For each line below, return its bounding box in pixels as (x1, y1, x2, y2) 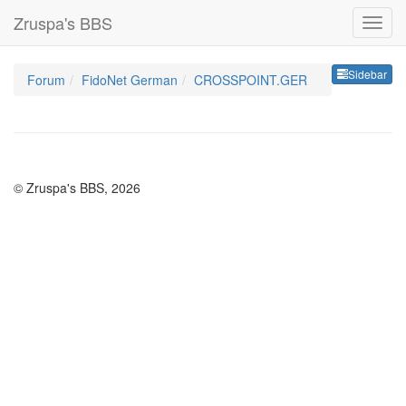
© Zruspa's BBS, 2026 (14, 179, 140, 197)
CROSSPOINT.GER (194, 71, 307, 89)
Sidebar (348, 66, 387, 82)
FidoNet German (82, 71, 178, 89)
